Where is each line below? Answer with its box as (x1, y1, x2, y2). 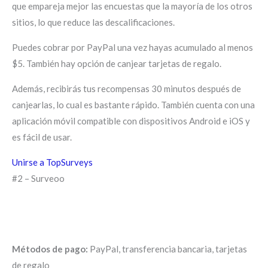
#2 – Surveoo (12, 172, 65, 184)
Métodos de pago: (12, 243, 88, 254)
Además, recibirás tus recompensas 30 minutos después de (12, 83, 241, 94)
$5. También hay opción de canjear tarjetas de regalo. (12, 57, 221, 69)
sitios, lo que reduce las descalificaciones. (12, 16, 175, 28)
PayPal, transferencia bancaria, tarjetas (88, 243, 247, 254)
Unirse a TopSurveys (12, 156, 93, 167)
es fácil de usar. (12, 131, 72, 142)
